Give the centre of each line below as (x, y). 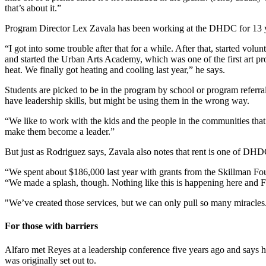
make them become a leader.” (60, 132)
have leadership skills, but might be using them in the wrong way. (127, 101)
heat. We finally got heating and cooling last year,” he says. (115, 70)
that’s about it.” (33, 8)
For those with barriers (51, 226)
